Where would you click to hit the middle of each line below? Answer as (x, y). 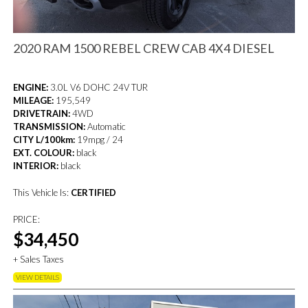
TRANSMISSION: (49, 126)
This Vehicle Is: (42, 192)
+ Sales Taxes (39, 259)
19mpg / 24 (99, 139)
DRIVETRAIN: (42, 113)
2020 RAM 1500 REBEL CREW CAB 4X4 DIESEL (144, 48)
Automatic (106, 126)
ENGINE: (31, 87)
